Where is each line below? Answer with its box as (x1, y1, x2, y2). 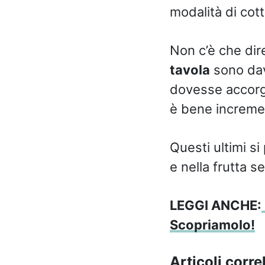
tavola (169, 62, 210, 77)
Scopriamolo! (169, 216, 255, 232)
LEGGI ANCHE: (169, 197, 261, 213)
